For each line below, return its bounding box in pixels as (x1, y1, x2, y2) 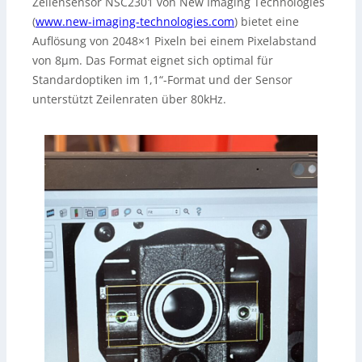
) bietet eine (234, 14, 299, 30)
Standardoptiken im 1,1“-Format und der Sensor (32, 72, 293, 88)
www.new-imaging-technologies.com (36, 14, 234, 30)
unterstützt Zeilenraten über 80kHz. (32, 91, 226, 107)
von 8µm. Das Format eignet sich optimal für (32, 53, 273, 69)
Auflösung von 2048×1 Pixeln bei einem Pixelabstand (32, 33, 317, 49)
